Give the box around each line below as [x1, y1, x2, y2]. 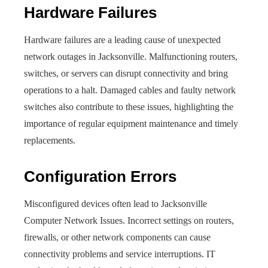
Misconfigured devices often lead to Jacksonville [24, 199, 207, 209]
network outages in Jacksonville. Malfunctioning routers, [24, 51, 237, 62]
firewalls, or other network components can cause [24, 232, 211, 242]
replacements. [24, 135, 75, 145]
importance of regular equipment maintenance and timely [24, 118, 238, 129]
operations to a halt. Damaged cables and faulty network [24, 85, 236, 95]
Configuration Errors [24, 167, 176, 185]
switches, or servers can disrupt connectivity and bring [24, 68, 228, 78]
